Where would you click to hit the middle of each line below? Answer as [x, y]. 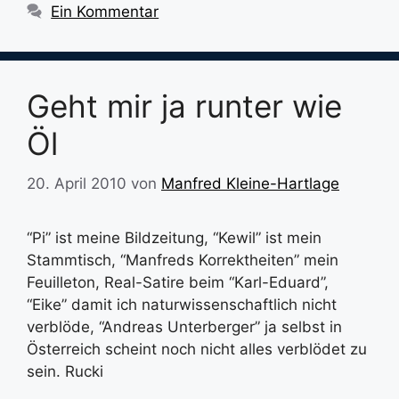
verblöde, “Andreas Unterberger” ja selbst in [184, 326]
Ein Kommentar [105, 12]
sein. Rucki [65, 371]
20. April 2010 [77, 183]
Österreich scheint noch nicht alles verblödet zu [197, 349]
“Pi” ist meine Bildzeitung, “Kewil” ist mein [174, 237]
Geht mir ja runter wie [184, 106]
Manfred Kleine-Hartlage [250, 183]
